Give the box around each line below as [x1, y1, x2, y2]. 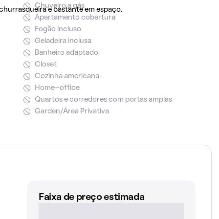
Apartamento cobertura [34, 14, 115, 21]
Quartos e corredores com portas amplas [34, 96, 172, 103]
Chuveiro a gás [34, 2, 85, 9]
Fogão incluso [34, 26, 81, 33]
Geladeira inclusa [34, 38, 91, 44]
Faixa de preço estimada [38, 193, 145, 202]
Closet [34, 61, 57, 68]
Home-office [34, 85, 80, 91]
